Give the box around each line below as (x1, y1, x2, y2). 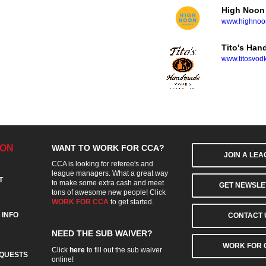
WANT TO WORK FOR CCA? (52, 143, 164, 153)
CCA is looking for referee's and (52, 160, 153, 169)
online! (52, 255, 74, 264)
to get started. (109, 198, 154, 207)
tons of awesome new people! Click (52, 188, 166, 197)
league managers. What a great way (52, 169, 168, 178)
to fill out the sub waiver (85, 246, 162, 255)
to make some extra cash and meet (52, 179, 164, 188)
